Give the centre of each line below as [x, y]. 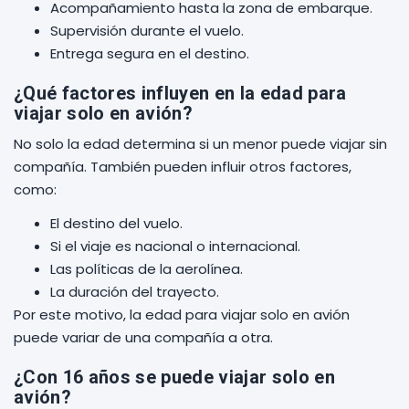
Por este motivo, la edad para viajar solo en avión [182, 315]
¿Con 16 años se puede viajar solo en [174, 377]
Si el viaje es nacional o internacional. [175, 246]
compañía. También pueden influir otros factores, [183, 167]
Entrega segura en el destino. [150, 53]
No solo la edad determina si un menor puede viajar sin [200, 144]
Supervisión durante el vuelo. [147, 31]
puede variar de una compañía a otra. [143, 337]
